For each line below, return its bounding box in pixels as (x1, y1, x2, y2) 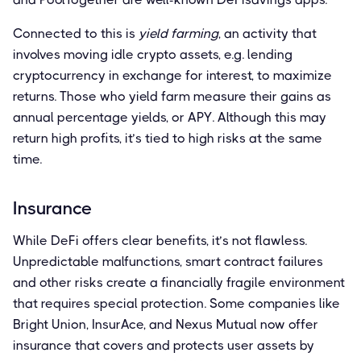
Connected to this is (13, 25, 139, 41)
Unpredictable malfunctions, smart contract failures (13, 253, 323, 269)
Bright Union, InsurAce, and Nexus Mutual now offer (13, 316, 318, 332)
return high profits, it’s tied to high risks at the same (13, 130, 322, 146)
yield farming (139, 25, 218, 41)
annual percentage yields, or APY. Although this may (13, 109, 326, 125)
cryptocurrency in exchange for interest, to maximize (13, 67, 332, 83)
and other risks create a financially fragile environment (13, 274, 345, 290)
